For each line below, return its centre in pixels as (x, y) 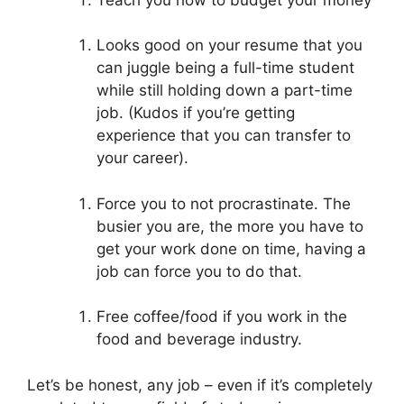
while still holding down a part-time (224, 91)
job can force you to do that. (199, 271)
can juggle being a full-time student (225, 68)
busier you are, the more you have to (230, 226)
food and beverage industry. (199, 340)
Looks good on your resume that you (229, 46)
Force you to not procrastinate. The (223, 203)
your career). (142, 158)
